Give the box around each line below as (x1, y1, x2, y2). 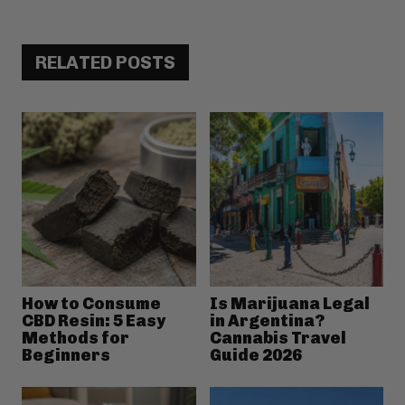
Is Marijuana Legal (209, 293, 370, 314)
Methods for (22, 327, 129, 348)
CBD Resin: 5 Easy (22, 310, 165, 331)
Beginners (22, 344, 110, 365)
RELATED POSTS (35, 52, 175, 74)
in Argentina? (209, 310, 325, 331)
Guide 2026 (209, 344, 302, 365)
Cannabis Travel (209, 327, 346, 348)
